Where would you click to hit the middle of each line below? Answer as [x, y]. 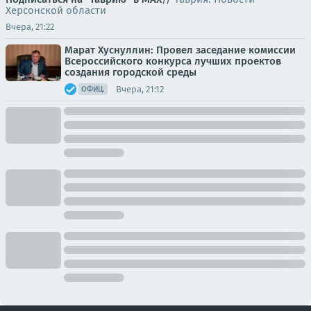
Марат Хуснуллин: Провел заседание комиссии [180, 50]
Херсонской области [56, 10]
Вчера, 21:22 [30, 27]
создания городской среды [131, 72]
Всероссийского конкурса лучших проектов [173, 61]
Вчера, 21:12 [140, 89]
